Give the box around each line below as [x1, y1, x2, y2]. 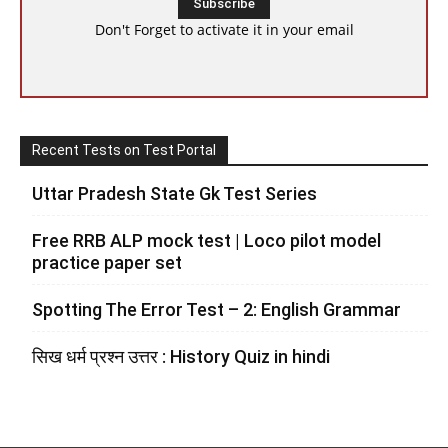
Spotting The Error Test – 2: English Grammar [32, 299, 401, 320]
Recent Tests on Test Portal [32, 142, 216, 158]
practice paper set [32, 252, 182, 273]
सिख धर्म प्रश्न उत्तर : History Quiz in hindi [32, 346, 330, 367]
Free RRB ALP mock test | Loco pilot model [32, 230, 381, 251]
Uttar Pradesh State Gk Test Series [32, 183, 317, 204]
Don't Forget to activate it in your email [94, 20, 354, 39]
